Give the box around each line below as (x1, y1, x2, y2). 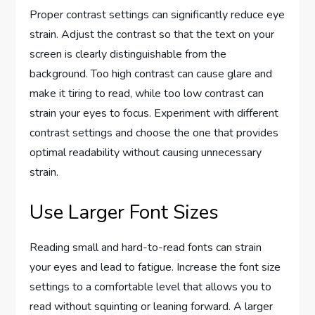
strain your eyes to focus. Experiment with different (30, 105, 279, 122)
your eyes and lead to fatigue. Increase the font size (30, 259, 281, 276)
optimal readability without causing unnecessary (30, 145, 262, 161)
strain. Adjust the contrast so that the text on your (30, 27, 275, 43)
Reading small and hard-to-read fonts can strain (30, 240, 262, 256)
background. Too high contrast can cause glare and (30, 66, 273, 82)
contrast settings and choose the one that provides (30, 125, 279, 141)
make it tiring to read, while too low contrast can (30, 86, 264, 102)
